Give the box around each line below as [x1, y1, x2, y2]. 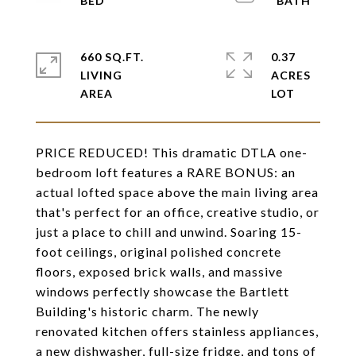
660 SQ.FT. [80, 50, 144, 64]
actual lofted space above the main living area [36, 184, 319, 199]
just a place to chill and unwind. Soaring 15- [36, 224, 302, 239]
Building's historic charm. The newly [36, 304, 259, 319]
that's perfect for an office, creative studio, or [36, 204, 319, 219]
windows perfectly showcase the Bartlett [36, 284, 289, 299]
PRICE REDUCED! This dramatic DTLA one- [36, 145, 308, 160]
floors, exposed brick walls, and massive [36, 264, 283, 279]
